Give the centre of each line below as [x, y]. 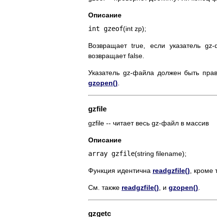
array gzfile [111, 154]
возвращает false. [116, 56]
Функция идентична [120, 171]
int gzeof [106, 29]
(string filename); [161, 154]
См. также [105, 188]
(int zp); [135, 29]
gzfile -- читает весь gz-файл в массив [148, 123]
